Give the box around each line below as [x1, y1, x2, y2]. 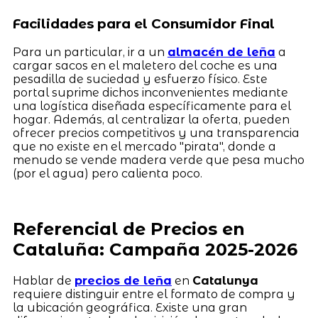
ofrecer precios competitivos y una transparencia [12, 126, 300, 140]
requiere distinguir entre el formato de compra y [12, 287, 295, 302]
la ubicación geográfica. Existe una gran [12, 301, 247, 315]
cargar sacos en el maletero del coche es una [12, 58, 278, 72]
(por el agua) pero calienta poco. [12, 166, 202, 180]
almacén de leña [167, 45, 275, 59]
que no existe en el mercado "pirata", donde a [12, 139, 276, 153]
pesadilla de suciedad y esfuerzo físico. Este [12, 72, 268, 86]
